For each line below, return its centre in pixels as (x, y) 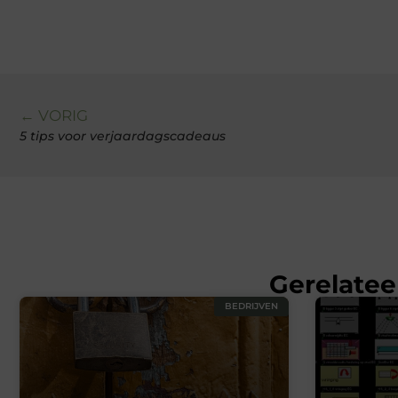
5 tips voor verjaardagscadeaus (123, 136)
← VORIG (54, 116)
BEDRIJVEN (251, 306)
